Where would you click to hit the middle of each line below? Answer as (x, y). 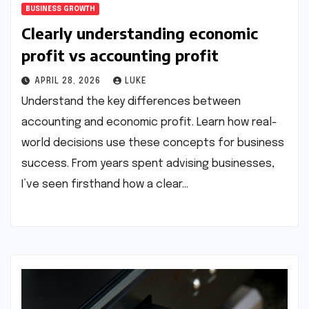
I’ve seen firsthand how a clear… (105, 184)
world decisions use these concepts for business (153, 143)
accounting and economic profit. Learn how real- (149, 122)
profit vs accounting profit (120, 55)
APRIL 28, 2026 (69, 81)
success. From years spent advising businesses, (148, 163)
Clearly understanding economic (140, 33)
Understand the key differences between (131, 101)
